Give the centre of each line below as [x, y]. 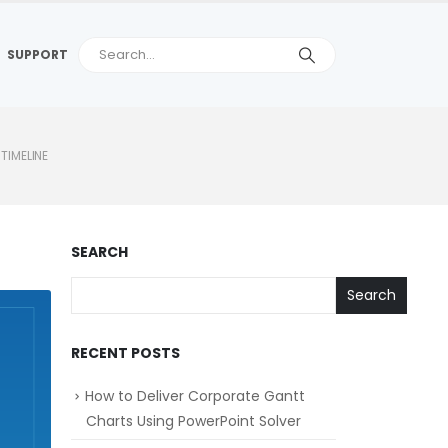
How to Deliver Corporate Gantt [195, 396]
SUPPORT [38, 54]
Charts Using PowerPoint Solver [193, 421]
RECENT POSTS [125, 353]
